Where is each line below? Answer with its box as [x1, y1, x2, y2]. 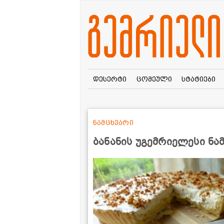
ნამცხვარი [93, 118, 133, 126]
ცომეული [136, 74, 172, 83]
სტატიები [181, 74, 216, 83]
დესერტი [92, 74, 126, 83]
